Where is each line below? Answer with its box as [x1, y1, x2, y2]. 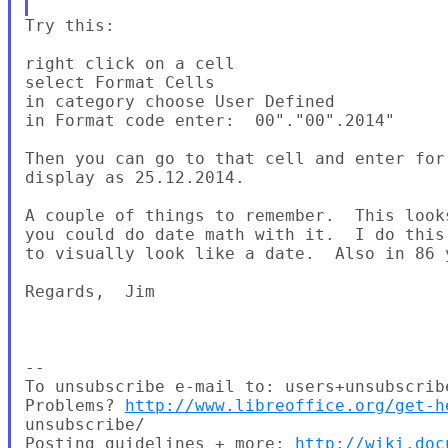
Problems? [24, 395, 125, 415]
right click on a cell [24, 53, 235, 73]
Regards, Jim [24, 281, 155, 301]
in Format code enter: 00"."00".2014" [24, 110, 395, 130]
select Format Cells [24, 72, 215, 92]
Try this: [24, 15, 115, 35]
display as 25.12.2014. [24, 167, 245, 187]
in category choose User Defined [24, 91, 335, 111]
